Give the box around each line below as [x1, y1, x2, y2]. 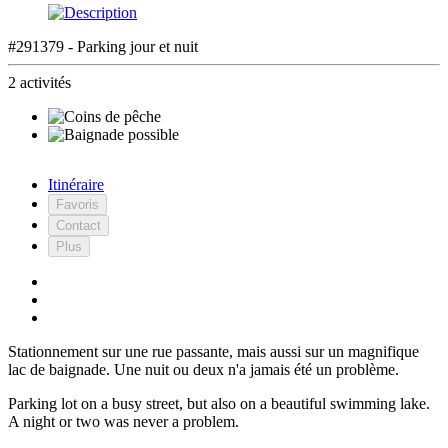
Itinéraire [48, 175, 104, 193]
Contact [56, 217, 101, 233]
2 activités [8, 73, 71, 91]
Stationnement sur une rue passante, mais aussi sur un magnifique [8, 342, 419, 360]
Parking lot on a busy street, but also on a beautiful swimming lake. [8, 394, 430, 412]
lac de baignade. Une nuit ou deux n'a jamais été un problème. [8, 360, 399, 378]
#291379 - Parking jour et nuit [8, 37, 198, 55]
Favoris [56, 196, 99, 212]
